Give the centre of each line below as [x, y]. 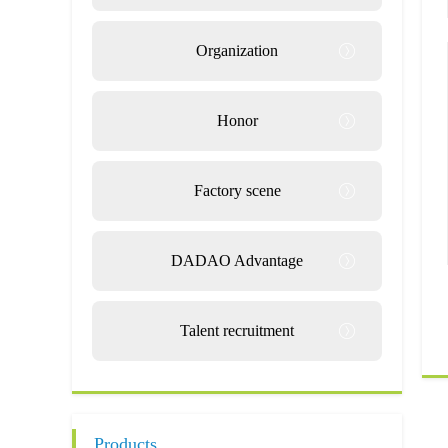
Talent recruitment [237, 330]
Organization [237, 50]
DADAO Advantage [237, 260]
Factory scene [237, 190]
